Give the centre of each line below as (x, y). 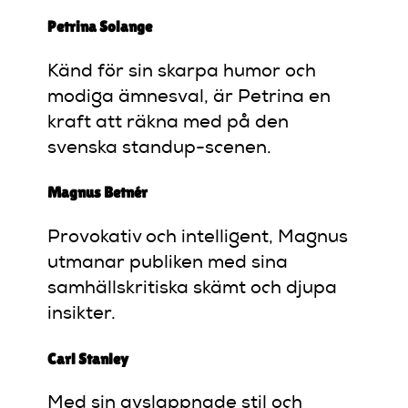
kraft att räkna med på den (168, 122)
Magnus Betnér (98, 193)
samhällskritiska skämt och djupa (193, 289)
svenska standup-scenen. (160, 148)
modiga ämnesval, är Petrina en (189, 97)
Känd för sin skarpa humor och (182, 71)
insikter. (82, 315)
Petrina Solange (100, 27)
